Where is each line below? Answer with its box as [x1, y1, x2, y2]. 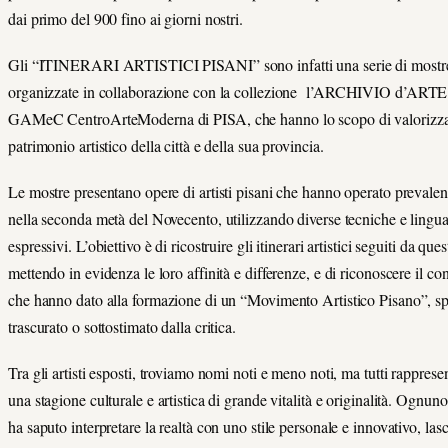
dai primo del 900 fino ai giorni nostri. [8, 7, 243, 29]
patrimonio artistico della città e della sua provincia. [8, 134, 324, 156]
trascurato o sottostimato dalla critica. [8, 316, 236, 338]
